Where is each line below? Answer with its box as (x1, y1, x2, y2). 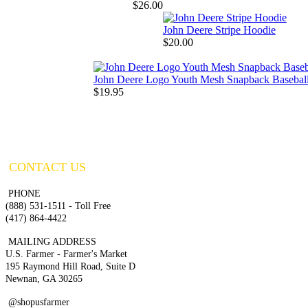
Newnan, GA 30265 (5, 274, 82, 285)
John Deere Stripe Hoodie (162, 24, 276, 36)
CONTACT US (5, 160, 86, 175)
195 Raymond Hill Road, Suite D (5, 261, 135, 272)
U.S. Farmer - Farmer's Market (5, 249, 127, 260)
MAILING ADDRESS (5, 236, 96, 247)
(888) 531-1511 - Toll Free (5, 201, 111, 212)
